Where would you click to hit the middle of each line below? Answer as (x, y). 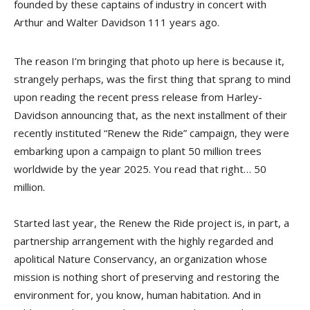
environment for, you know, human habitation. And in (137, 295)
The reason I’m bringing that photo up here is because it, (149, 61)
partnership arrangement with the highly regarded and (144, 241)
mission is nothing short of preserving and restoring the (147, 277)
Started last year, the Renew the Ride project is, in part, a (152, 223)
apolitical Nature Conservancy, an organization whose (140, 259)
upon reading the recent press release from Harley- (138, 97)
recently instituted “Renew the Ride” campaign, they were (152, 133)
